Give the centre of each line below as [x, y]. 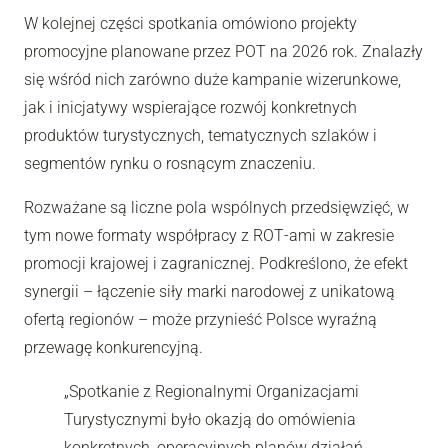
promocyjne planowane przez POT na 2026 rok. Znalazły [223, 51]
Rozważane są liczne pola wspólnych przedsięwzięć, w [216, 207]
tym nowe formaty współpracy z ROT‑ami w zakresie [209, 235]
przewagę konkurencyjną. [113, 347]
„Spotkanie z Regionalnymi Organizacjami [211, 391]
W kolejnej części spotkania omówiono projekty [190, 23]
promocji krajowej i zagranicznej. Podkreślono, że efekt [216, 263]
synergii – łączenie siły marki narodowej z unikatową [209, 291]
